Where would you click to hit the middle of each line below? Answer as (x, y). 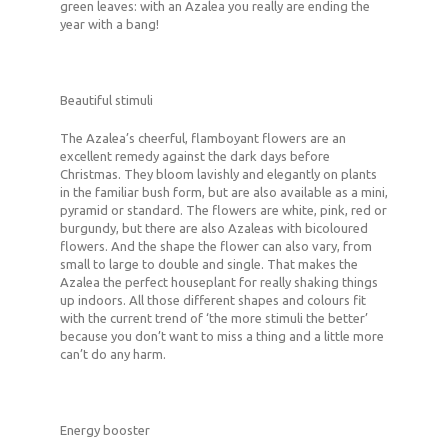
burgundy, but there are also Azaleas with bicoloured (214, 228)
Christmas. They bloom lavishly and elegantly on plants (218, 174)
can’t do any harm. (113, 354)
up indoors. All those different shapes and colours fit (213, 300)
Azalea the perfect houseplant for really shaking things (219, 282)
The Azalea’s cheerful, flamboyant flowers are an (203, 138)
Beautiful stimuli (106, 100)
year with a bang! (109, 24)
